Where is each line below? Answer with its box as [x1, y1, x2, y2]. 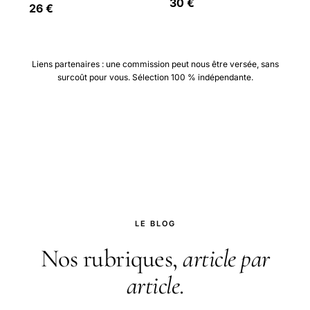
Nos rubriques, [40, 243, 183, 273]
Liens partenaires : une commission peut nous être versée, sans [31, 58, 279, 69]
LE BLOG [134, 218, 176, 228]
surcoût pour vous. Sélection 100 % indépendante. [57, 71, 253, 82]
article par [183, 243, 270, 273]
